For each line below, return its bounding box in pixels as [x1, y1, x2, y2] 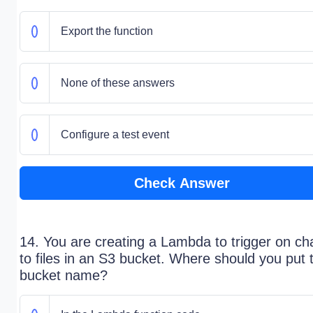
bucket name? [20, 268, 108, 283]
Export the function [60, 25, 153, 37]
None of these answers [60, 77, 175, 89]
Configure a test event [60, 129, 169, 140]
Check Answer [133, 175, 230, 191]
